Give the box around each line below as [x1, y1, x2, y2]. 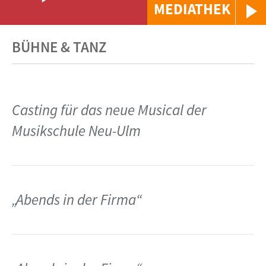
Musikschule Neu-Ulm [12, 121, 141, 140]
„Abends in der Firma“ [12, 190, 142, 209]
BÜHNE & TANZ [12, 37, 107, 56]
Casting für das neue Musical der [12, 100, 207, 119]
